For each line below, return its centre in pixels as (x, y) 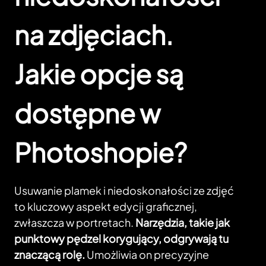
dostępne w (87, 113)
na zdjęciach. (94, 35)
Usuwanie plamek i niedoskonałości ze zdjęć (124, 191)
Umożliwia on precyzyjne (147, 255)
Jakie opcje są (99, 74)
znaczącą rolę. (50, 255)
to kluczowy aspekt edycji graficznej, (106, 207)
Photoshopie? (101, 152)
